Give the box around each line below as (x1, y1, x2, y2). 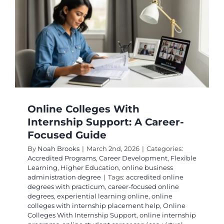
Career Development (98, 154, 167, 162)
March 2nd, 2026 (86, 144, 139, 153)
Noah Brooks (37, 144, 79, 153)
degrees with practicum (27, 182, 105, 191)
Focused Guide (27, 129, 106, 141)
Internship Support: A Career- (27, 116, 184, 128)
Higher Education (60, 163, 119, 172)
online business (121, 163, 173, 172)
